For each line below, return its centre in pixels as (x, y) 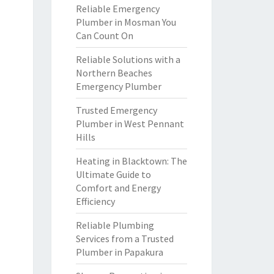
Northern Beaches (114, 73)
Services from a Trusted (124, 239)
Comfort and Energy (118, 188)
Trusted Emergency (116, 110)
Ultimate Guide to (113, 174)
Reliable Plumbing (115, 225)
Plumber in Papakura (119, 252)
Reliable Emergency (117, 9)
